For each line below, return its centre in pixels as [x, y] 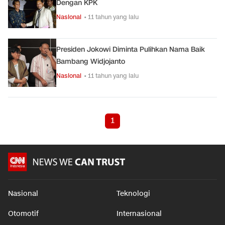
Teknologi [133, 194]
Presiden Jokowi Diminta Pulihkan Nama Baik [131, 49]
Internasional [139, 214]
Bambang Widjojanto [91, 62]
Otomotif [23, 214]
